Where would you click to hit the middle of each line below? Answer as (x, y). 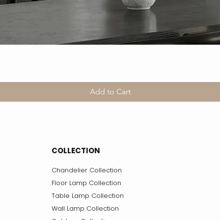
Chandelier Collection (87, 170)
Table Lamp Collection (88, 195)
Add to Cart (110, 91)
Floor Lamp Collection (86, 183)
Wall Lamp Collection (85, 208)
